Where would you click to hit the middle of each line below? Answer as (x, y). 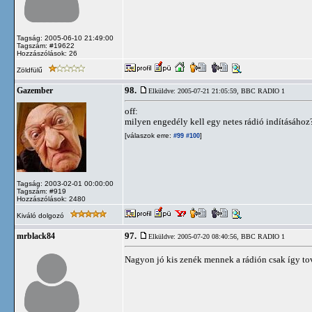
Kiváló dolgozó (41, 216)
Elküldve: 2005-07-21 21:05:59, (195, 91)
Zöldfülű (31, 70)
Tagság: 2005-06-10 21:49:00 (65, 38)
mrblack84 (36, 236)
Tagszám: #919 (41, 191)
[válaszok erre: (148, 135)
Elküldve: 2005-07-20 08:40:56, (195, 236)
